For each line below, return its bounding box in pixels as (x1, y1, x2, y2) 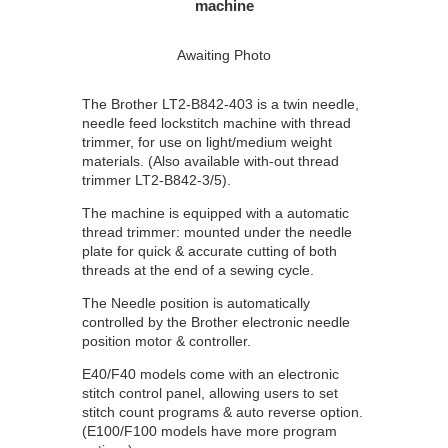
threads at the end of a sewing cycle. (81, 261, 314, 278)
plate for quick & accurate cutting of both (81, 242, 337, 259)
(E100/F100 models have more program (81, 422, 337, 439)
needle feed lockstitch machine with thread (81, 114, 351, 131)
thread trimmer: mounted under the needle (81, 223, 352, 240)
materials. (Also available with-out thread (81, 152, 339, 169)
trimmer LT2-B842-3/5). (81, 171, 231, 188)
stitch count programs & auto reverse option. (81, 403, 363, 420)
